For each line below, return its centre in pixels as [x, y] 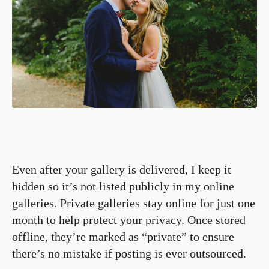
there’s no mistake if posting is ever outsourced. [129, 254]
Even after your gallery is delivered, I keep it [122, 170]
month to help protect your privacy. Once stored [129, 220]
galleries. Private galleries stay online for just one [134, 203]
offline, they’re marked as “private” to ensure [123, 237]
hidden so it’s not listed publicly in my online [123, 186]
